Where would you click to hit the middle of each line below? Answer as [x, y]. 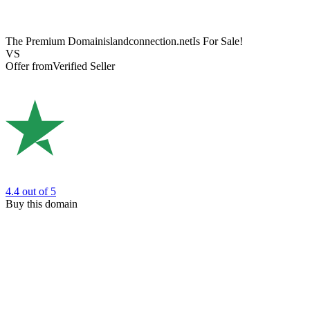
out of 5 [39, 191]
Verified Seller [84, 66]
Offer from [29, 66]
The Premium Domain [54, 42]
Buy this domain [42, 203]
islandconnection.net [148, 42]
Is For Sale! [218, 42]
